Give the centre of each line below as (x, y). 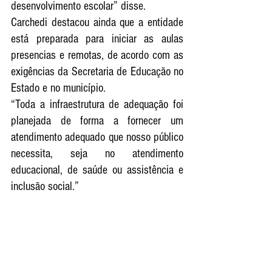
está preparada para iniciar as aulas (97, 39)
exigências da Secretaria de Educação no (97, 71)
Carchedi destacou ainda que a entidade (97, 22)
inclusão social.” (45, 186)
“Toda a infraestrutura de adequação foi (97, 104)
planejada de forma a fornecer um (97, 121)
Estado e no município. (60, 88)
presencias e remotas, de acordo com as (97, 55)
